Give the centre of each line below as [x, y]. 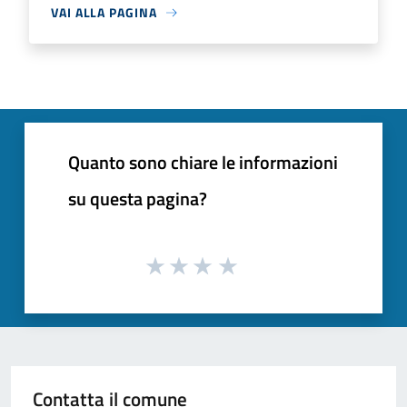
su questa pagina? [138, 199]
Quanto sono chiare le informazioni [203, 163]
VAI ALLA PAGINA [104, 13]
